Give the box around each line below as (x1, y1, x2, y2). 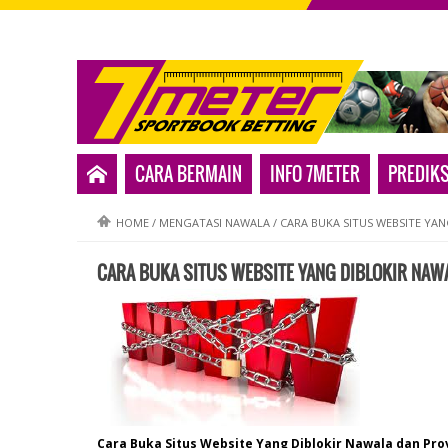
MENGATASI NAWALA (159, 215, 270, 230)
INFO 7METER (270, 161, 360, 187)
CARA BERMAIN (135, 161, 242, 187)
